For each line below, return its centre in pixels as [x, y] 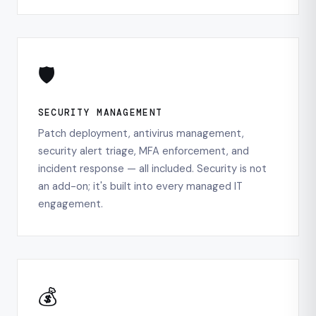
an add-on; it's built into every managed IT [140, 187]
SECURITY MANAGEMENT [100, 112]
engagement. [70, 204]
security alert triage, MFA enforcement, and [143, 151]
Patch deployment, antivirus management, [141, 134]
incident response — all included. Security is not [152, 169]
